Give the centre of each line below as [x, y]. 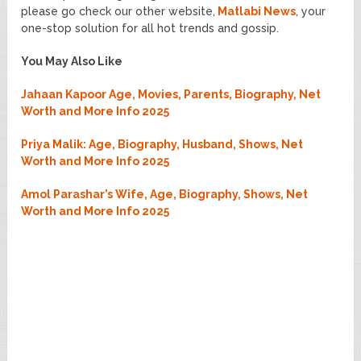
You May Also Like [72, 62]
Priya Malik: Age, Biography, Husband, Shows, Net [162, 145]
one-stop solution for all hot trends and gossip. [150, 29]
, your [311, 12]
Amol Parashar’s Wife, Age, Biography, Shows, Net [165, 195]
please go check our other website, [118, 12]
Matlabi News [256, 12]
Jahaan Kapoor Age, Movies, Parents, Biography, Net [171, 95]
